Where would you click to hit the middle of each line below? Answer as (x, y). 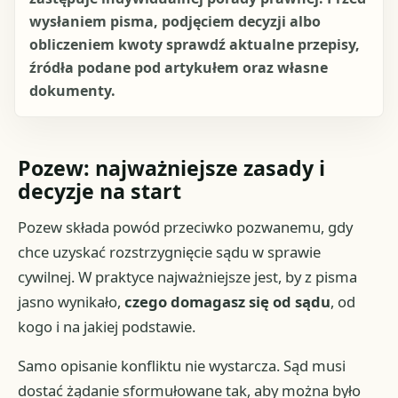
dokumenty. (72, 91)
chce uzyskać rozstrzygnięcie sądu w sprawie (170, 251)
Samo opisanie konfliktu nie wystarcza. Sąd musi (182, 365)
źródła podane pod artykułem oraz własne (179, 68)
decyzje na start (100, 191)
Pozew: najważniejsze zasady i (172, 168)
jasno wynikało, (72, 301)
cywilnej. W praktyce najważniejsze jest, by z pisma (188, 276)
